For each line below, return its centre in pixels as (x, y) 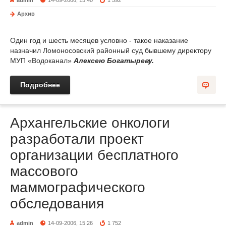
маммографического (78, 187)
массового (44, 171)
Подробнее (40, 85)
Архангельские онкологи (90, 123)
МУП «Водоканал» (42, 61)
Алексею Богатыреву (113, 61)
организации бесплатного (94, 155)
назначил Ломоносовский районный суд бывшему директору (111, 50)
